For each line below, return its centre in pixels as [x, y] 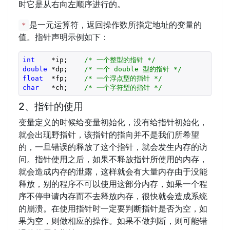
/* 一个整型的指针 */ [120, 60]
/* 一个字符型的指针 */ [123, 87]
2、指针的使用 [51, 106]
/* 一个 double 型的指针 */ [133, 69]
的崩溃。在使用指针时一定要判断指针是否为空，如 [113, 208]
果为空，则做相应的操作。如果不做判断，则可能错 [113, 221]
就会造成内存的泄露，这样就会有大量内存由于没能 [113, 171]
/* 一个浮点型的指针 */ [123, 78]
